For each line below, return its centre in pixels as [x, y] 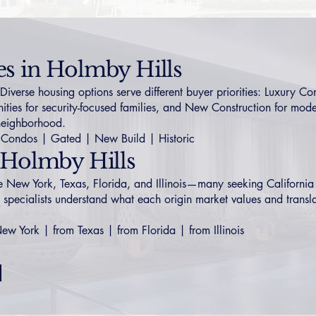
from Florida [146, 230]
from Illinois [217, 230]
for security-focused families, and [103, 108]
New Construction [228, 108]
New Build [120, 139]
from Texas [78, 230]
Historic [177, 139]
